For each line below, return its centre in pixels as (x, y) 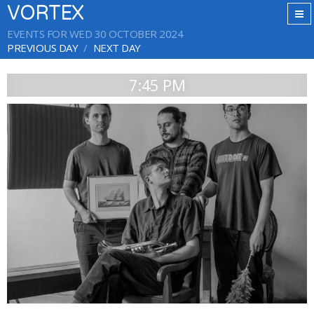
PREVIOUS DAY (42, 48)
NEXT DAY (117, 48)
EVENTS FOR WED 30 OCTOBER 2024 (95, 34)
